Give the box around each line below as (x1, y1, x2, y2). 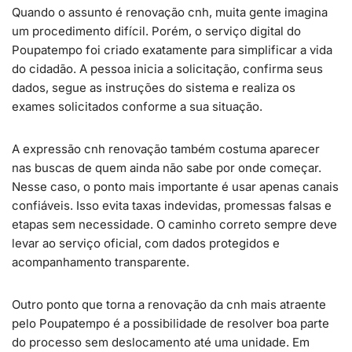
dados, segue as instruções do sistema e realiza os (12, 80, 295, 95)
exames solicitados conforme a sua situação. (12, 99, 262, 114)
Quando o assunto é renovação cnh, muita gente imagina (12, 5, 328, 20)
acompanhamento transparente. (12, 255, 189, 269)
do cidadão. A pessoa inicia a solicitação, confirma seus (12, 61, 323, 76)
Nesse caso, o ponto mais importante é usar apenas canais (12, 179, 339, 194)
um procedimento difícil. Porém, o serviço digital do (12, 24, 301, 38)
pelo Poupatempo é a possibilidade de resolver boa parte (12, 316, 329, 331)
